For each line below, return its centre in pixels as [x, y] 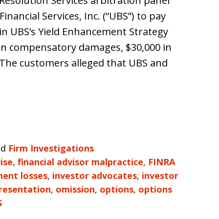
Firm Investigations [51, 148]
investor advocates [95, 175]
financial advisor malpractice [80, 162]
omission [75, 189]
